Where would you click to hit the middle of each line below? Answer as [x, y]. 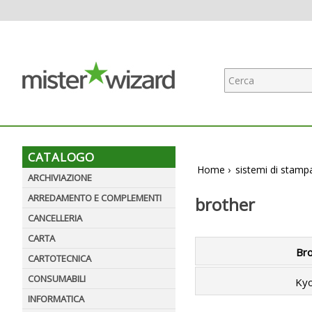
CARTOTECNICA [60, 258]
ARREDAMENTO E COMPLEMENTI [95, 198]
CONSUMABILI [57, 279]
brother [225, 205]
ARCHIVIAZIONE [60, 178]
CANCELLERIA [55, 218]
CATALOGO [61, 157]
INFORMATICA [56, 299]
